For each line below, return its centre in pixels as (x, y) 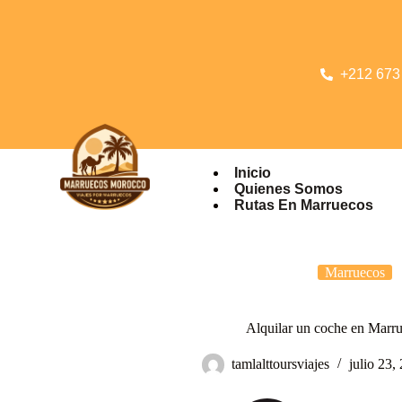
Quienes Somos (288, 189)
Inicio (252, 173)
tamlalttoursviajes (280, 364)
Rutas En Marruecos (303, 205)
